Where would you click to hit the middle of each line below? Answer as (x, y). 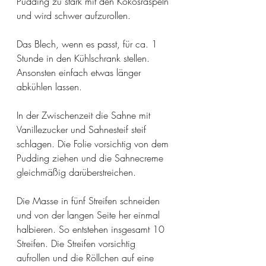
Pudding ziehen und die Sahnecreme (91, 158)
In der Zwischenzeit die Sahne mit (85, 115)
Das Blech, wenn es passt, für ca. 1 (88, 44)
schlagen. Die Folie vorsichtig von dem (94, 144)
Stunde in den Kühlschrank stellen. (85, 58)
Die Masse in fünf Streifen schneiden (90, 201)
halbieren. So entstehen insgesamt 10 (92, 229)
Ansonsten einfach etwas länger (80, 73)
